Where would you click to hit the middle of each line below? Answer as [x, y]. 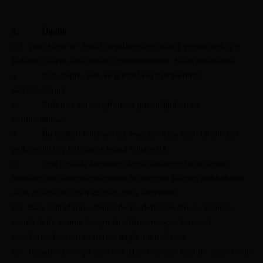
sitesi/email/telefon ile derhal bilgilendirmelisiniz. [100, 237]
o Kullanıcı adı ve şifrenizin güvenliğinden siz [106, 104]
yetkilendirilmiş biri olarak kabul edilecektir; [90, 149]
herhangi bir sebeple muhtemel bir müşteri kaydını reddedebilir [128, 178]
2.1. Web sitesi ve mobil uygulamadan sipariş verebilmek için [125, 46]
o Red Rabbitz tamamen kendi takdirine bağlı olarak [120, 163]
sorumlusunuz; [39, 119]
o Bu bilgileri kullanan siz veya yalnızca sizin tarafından [125, 134]
